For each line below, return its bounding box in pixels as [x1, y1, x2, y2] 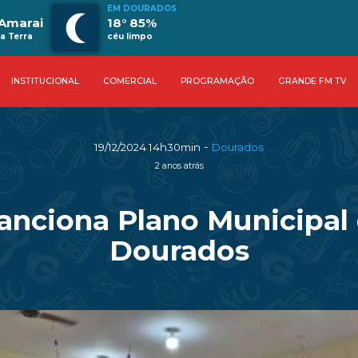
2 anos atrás [154, 161, 204, 171]
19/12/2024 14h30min [94, 141, 201, 153]
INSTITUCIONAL [10, 76, 79, 86]
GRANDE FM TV [277, 76, 347, 86]
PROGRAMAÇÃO [180, 76, 254, 86]
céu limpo [107, 31, 153, 42]
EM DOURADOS [107, 3, 177, 14]
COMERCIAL [102, 76, 157, 86]
